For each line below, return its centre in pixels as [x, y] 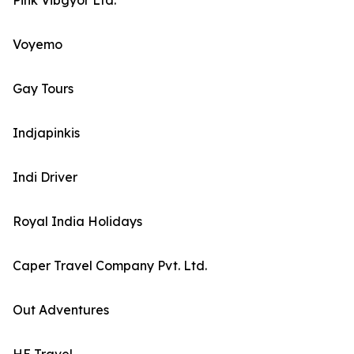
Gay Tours [43, 89]
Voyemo [38, 45]
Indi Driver [45, 177]
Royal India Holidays [77, 222]
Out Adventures [61, 310]
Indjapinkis [46, 133]
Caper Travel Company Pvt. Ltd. [110, 266]
